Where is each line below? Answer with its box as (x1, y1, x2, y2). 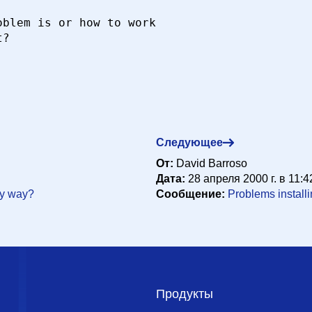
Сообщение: (156, 188, 228, 200)
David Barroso (176, 157, 247, 169)
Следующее (156, 136, 223, 148)
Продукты (156, 287, 213, 301)
